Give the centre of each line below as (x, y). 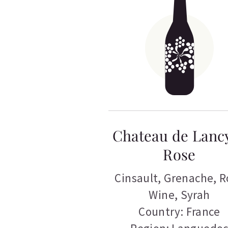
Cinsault (136, 178)
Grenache (189, 178)
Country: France (179, 212)
